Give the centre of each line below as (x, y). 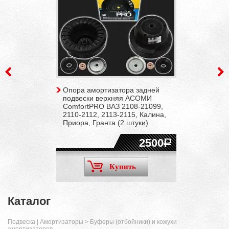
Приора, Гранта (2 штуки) (105, 123)
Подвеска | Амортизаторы (45, 222)
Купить (122, 167)
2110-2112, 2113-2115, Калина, (114, 115)
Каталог (29, 201)
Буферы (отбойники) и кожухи (133, 222)
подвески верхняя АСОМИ (107, 98)
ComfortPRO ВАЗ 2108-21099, (113, 107)
